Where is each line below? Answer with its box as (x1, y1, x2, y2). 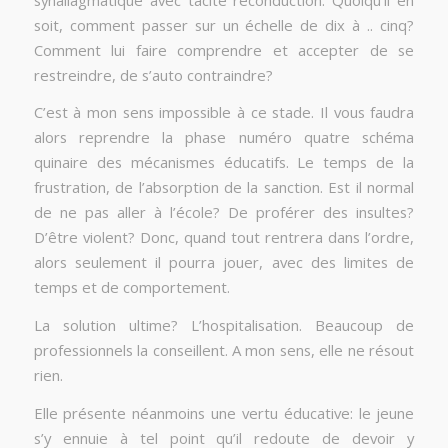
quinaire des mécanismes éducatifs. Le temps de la (33, 152, 415, 173)
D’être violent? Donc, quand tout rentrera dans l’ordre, (33, 227, 415, 248)
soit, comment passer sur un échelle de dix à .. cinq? (33, 14, 415, 35)
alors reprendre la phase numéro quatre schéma (33, 127, 415, 148)
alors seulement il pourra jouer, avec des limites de (33, 252, 415, 273)
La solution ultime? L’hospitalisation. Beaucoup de (33, 314, 415, 335)
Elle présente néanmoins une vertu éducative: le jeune (33, 402, 415, 423)
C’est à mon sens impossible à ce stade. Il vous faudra (33, 102, 415, 123)
